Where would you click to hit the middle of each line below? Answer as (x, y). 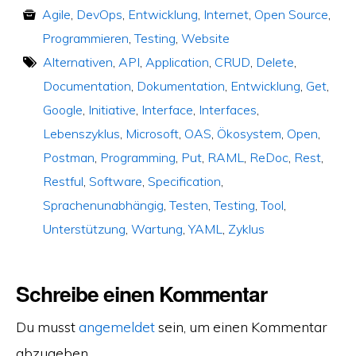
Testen (188, 205)
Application (177, 62)
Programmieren (85, 38)
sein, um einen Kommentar (241, 326)
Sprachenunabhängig (103, 205)
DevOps (99, 14)
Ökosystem (249, 133)
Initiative (112, 109)
